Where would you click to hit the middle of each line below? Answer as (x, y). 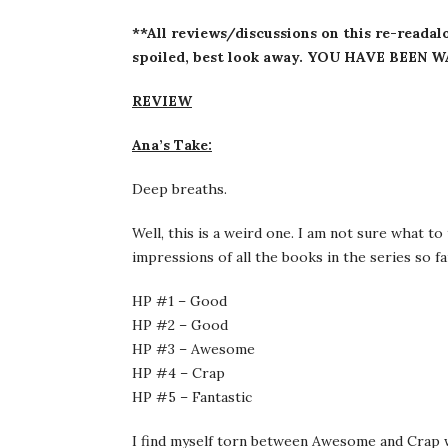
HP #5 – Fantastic (192, 396)
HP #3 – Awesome (193, 348)
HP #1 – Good (179, 300)
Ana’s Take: (172, 144)
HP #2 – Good (180, 324)
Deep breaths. (179, 188)
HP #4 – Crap (178, 372)
